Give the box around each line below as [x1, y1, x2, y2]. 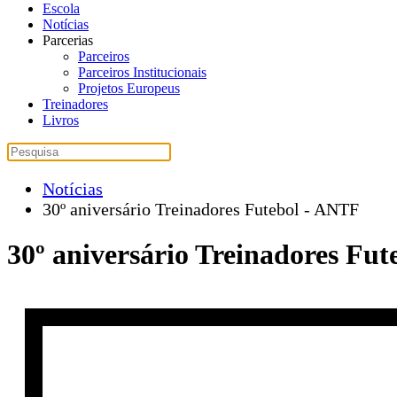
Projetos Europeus [78, 81, 180, 96]
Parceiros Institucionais [78, 65, 206, 80]
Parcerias [43, 33, 93, 48]
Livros [43, 113, 79, 128]
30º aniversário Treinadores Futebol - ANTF [43, 199, 359, 219]
